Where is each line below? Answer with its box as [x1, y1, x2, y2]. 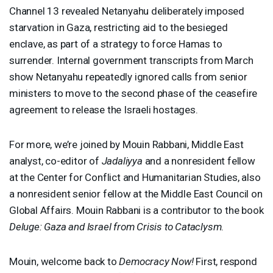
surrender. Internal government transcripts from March [9, 54, 253, 66]
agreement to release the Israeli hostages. [9, 103, 198, 116]
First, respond [193, 255, 257, 268]
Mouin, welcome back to [9, 255, 119, 268]
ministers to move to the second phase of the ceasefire [9, 87, 258, 99]
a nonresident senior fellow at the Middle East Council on [9, 187, 263, 200]
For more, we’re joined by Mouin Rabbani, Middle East [9, 138, 244, 151]
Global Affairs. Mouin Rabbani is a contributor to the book [9, 204, 264, 216]
